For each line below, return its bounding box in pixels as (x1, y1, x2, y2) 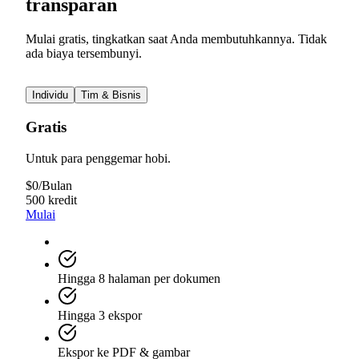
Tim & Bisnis (81, 89, 141, 102)
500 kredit (26, 192, 77, 207)
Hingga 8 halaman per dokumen (58, 271, 220, 285)
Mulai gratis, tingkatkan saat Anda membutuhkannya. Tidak (26, 32, 327, 46)
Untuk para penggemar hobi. (26, 151, 171, 165)
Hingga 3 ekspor (58, 308, 142, 322)
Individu (32, 89, 68, 102)
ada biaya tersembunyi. (26, 46, 142, 61)
